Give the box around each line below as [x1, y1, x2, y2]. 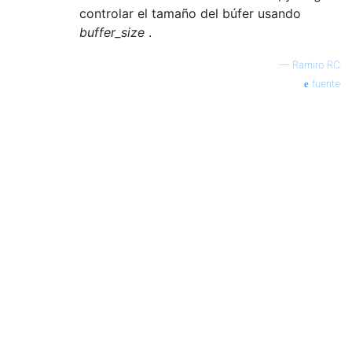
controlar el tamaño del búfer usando [79, 5, 301, 21]
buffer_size [79, 24, 145, 40]
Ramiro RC [292, 58, 340, 71]
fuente [309, 77, 340, 90]
